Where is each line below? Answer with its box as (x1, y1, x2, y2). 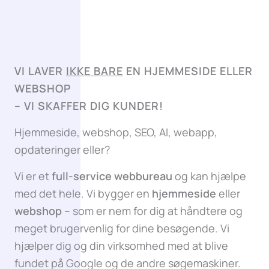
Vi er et (14, 169, 52, 183)
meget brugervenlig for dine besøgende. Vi (14, 221, 229, 235)
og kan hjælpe (172, 169, 246, 183)
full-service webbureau (52, 169, 172, 183)
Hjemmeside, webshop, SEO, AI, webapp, (14, 125, 217, 139)
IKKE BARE (66, 64, 123, 78)
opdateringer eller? (14, 142, 110, 157)
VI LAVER (14, 64, 66, 78)
